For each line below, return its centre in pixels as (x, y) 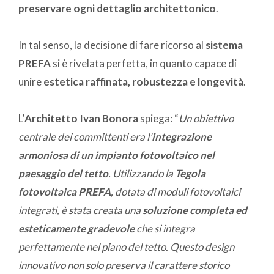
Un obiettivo (206, 118)
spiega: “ (158, 118)
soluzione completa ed (195, 210)
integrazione (182, 136)
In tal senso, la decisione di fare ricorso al (112, 45)
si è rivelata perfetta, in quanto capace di (144, 63)
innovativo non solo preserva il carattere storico (124, 265)
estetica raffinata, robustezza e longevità (143, 81)
